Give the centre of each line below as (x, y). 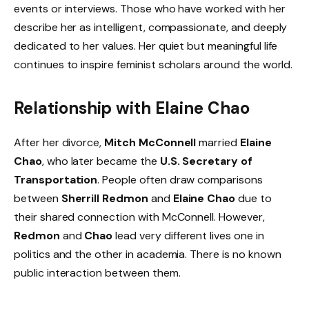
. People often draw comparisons (180, 180)
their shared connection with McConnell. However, (139, 217)
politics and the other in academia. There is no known (148, 255)
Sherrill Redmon (104, 199)
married (218, 143)
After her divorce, (59, 143)
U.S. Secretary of (206, 161)
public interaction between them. (97, 273)
